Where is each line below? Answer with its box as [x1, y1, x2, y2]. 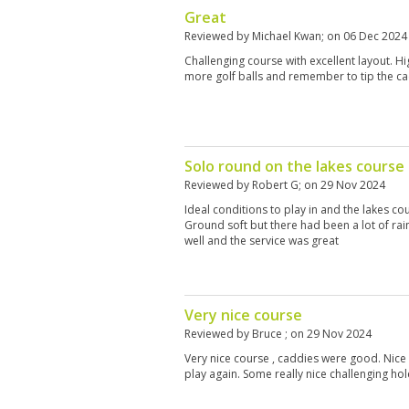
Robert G [252, 177, 299, 193]
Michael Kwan [252, 28, 321, 44]
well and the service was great [184, 233, 339, 248]
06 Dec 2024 [343, 28, 407, 44]
